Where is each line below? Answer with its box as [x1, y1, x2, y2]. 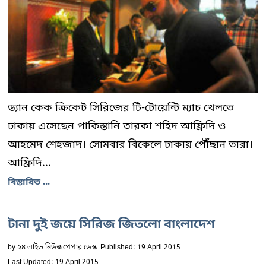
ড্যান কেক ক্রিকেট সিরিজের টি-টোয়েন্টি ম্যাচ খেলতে [8, 101, 234, 115]
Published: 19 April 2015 [100, 243, 180, 252]
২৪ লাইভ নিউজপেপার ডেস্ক [17, 243, 97, 252]
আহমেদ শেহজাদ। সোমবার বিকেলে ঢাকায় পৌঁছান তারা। [8, 138, 253, 152]
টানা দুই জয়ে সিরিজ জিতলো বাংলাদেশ [8, 217, 215, 233]
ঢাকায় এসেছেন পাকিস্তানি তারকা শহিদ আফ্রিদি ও [8, 119, 226, 134]
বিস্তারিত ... [8, 176, 50, 188]
